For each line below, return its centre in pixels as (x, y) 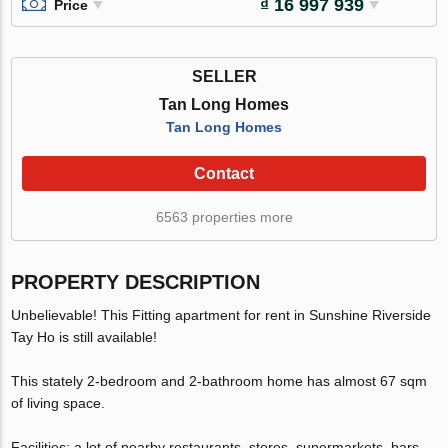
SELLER (224, 76)
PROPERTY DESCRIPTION (136, 281)
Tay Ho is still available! (84, 336)
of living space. (60, 402)
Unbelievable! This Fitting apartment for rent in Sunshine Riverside (221, 314)
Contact (224, 173)
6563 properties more (224, 216)
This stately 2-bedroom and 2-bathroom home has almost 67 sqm (219, 380)
